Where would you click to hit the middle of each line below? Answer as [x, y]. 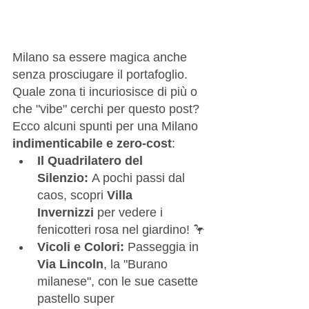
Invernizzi [66, 212]
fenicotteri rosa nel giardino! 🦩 [121, 229]
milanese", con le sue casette [119, 281]
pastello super [78, 298]
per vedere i [130, 212]
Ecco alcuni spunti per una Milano [107, 126]
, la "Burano [137, 264]
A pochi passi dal [138, 178]
